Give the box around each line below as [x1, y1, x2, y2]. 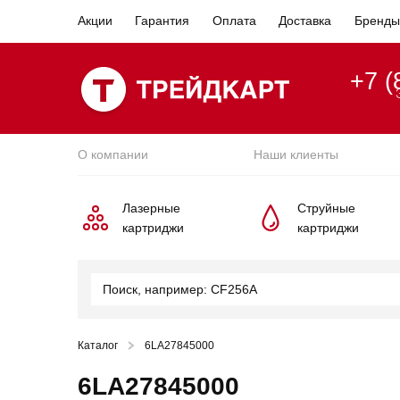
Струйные [296, 201, 355, 215]
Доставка [279, 13, 332, 28]
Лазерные [122, 201, 180, 215]
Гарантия [135, 13, 190, 28]
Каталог [78, 339, 118, 352]
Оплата [212, 13, 256, 28]
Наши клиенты [253, 147, 338, 162]
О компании [78, 147, 148, 162]
